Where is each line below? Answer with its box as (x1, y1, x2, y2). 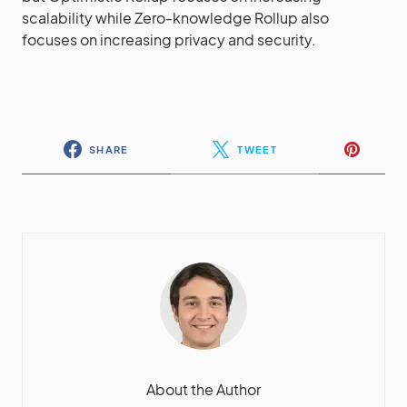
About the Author (146, 380, 261, 399)
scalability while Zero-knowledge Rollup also (22, 8, 329, 27)
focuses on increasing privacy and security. (22, 30, 316, 49)
